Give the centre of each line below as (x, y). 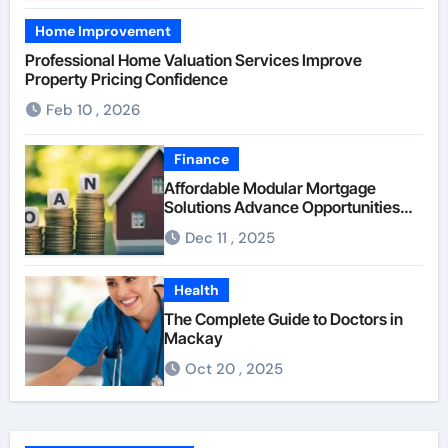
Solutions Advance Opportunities (282, 207)
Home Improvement (102, 31)
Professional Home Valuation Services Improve (193, 60)
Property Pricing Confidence (126, 79)
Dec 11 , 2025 (230, 237)
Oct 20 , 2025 (234, 368)
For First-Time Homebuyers (263, 226)
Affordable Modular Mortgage (270, 188)
